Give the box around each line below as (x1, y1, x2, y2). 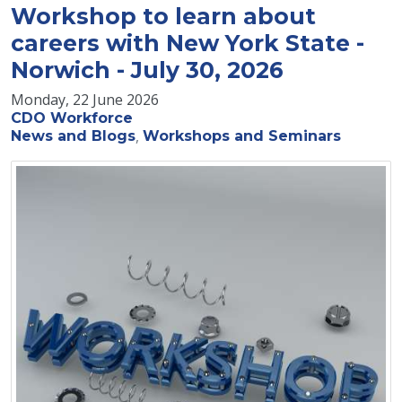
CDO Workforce (11, 109, 133, 127)
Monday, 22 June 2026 (11, 89, 159, 109)
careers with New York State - (11, 29, 364, 57)
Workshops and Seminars (143, 127, 341, 144)
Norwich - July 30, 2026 (11, 56, 284, 83)
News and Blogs (11, 127, 135, 144)
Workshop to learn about (11, 2, 316, 30)
